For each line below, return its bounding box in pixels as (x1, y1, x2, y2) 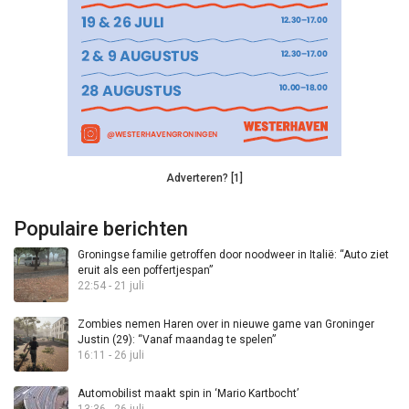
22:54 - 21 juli (78, 279, 144, 293)
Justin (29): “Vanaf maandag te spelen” (78, 333, 276, 347)
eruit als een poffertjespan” (78, 264, 213, 278)
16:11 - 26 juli (78, 349, 144, 362)
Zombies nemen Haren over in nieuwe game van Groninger (78, 318, 374, 331)
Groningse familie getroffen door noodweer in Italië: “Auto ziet (78, 248, 389, 262)
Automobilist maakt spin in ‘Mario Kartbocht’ (78, 387, 299, 401)
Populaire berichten (14, 217, 188, 241)
